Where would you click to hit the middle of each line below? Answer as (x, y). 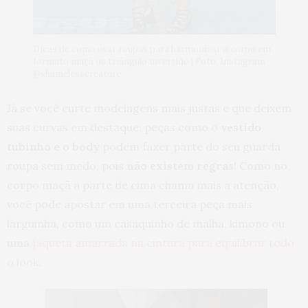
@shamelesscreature (77, 74)
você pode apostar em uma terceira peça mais (130, 205)
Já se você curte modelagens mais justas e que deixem (149, 108)
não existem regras (180, 166)
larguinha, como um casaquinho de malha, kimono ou (146, 224)
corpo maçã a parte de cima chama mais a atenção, (143, 185)
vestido (241, 128)
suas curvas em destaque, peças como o (114, 128)
